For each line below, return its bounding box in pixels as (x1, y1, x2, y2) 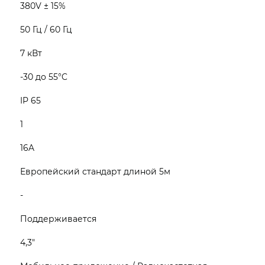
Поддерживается (20, 213, 96, 224)
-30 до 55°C (20, 71, 67, 82)
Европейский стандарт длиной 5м (20, 166, 170, 177)
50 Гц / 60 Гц (20, 24, 72, 35)
